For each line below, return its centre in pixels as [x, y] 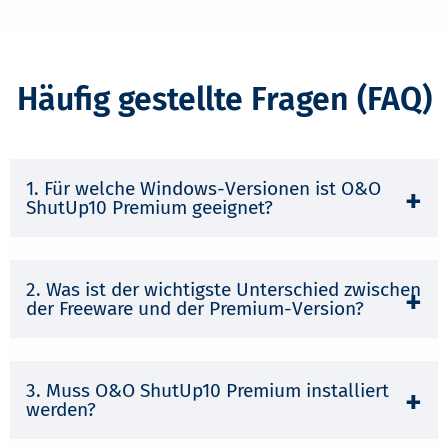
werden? [61, 409]
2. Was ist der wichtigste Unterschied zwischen [223, 289]
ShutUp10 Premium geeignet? [149, 208]
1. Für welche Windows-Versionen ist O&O [203, 189]
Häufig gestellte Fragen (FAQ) [224, 98]
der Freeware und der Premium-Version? [195, 308]
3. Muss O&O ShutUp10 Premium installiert [207, 390]
